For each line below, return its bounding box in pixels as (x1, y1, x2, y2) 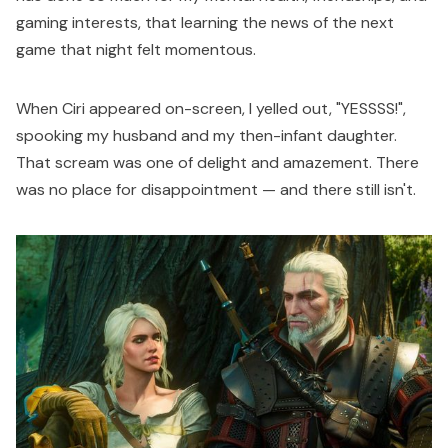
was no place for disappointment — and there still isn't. (16, 179, 416, 201)
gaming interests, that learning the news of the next (16, 12, 394, 34)
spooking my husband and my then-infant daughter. (16, 125, 397, 147)
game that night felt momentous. (16, 39, 256, 61)
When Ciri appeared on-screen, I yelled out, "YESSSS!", (16, 98, 406, 120)
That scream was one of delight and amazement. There (16, 152, 419, 174)
